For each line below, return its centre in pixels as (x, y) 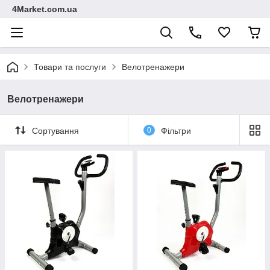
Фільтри (176, 130)
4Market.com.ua (45, 9)
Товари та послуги (70, 67)
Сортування (55, 130)
